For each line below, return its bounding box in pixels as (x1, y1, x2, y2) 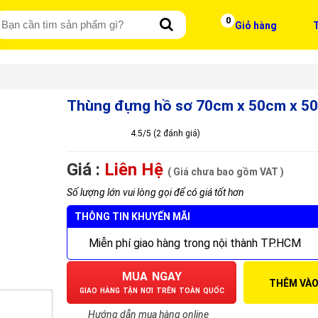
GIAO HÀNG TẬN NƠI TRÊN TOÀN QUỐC (79, 286, 224, 295)
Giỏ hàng (235, 19, 277, 31)
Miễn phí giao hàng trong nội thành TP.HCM (89, 236, 301, 250)
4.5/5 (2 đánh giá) (131, 128, 200, 138)
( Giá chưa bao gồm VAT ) (168, 165, 284, 177)
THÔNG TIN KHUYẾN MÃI (75, 210, 190, 222)
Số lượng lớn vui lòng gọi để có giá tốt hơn (67, 186, 244, 198)
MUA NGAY (121, 269, 182, 283)
